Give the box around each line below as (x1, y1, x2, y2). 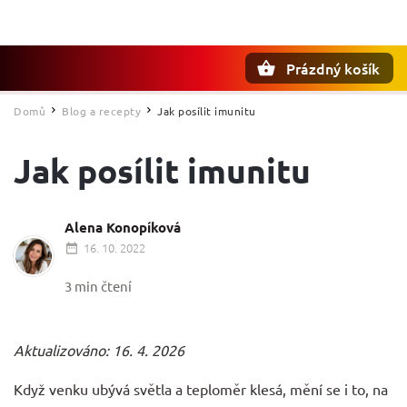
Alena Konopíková (65, 218, 181, 236)
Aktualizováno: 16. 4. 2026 (14, 341, 184, 360)
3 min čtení (65, 277, 132, 295)
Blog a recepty (62, 104, 141, 118)
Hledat (80, 92, 127, 107)
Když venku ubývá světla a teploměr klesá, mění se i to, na (14, 380, 388, 399)
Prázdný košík (286, 58, 380, 78)
